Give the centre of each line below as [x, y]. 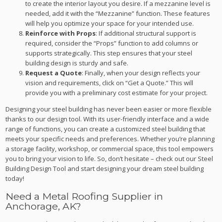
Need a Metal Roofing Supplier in [84, 196]
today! [15, 178]
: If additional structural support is [146, 33]
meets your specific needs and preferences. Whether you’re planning [110, 139]
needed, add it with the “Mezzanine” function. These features [118, 13]
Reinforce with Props [61, 33]
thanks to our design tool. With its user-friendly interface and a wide [108, 119]
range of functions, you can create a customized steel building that [106, 129]
